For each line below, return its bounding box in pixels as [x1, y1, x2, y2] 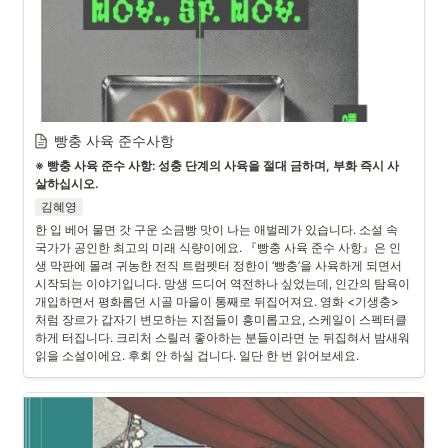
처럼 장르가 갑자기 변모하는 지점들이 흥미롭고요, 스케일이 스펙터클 [35, 312, 407, 327]
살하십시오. [35, 176, 98, 191]
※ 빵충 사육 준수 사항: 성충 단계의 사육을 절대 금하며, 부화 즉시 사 [35, 158, 399, 173]
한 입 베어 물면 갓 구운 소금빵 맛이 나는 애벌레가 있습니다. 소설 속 [35, 222, 398, 237]
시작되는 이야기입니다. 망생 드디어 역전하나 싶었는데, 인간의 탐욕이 [35, 276, 410, 291]
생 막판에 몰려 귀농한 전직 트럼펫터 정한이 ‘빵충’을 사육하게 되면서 [35, 258, 402, 273]
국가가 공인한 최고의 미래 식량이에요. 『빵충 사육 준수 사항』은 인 [35, 240, 401, 255]
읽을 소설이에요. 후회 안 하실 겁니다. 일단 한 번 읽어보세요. [35, 348, 359, 363]
